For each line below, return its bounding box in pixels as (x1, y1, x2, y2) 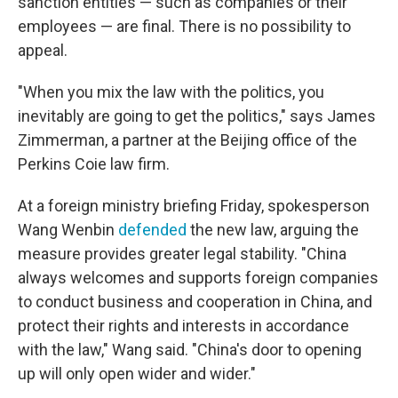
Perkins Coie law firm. (18, 155, 170, 173)
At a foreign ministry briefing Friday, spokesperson (18, 196, 370, 215)
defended (118, 220, 187, 239)
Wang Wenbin (18, 220, 118, 239)
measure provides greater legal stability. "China (18, 244, 346, 263)
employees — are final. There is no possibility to (18, 17, 351, 36)
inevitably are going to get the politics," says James (18, 107, 376, 125)
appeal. (18, 41, 68, 60)
